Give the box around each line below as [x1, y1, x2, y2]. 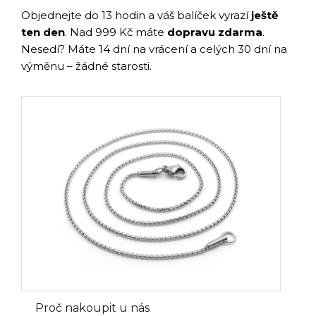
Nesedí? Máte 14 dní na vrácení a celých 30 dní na [21, 42, 287, 56]
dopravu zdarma [167, 25, 262, 39]
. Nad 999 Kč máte [65, 25, 167, 39]
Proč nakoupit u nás [35, 300, 150, 315]
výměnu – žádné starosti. [21, 59, 152, 73]
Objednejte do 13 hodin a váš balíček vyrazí [21, 8, 251, 23]
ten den [21, 25, 65, 39]
